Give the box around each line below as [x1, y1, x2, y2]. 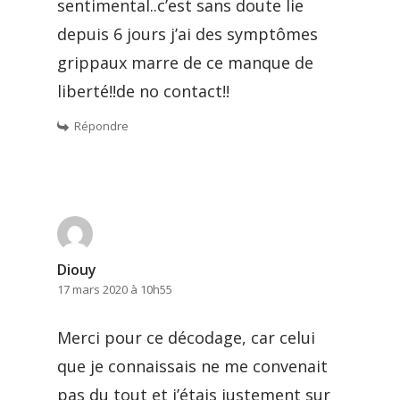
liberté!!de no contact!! [57, 79, 229, 102]
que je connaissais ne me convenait [57, 354, 328, 377]
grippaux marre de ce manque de [57, 51, 313, 73]
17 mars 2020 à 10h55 [57, 280, 172, 297]
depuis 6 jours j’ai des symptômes [57, 22, 318, 45]
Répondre [74, 117, 129, 134]
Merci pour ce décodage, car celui [57, 326, 315, 348]
